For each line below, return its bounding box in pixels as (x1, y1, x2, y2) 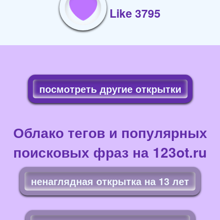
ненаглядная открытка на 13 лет (31, 173, 189, 188)
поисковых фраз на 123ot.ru (13, 141, 207, 162)
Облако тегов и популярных (13, 122, 207, 142)
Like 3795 (110, 5, 161, 22)
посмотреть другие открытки (39, 81, 181, 96)
